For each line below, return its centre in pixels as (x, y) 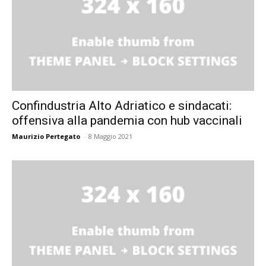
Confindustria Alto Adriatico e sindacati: (122, 106)
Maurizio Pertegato (46, 137)
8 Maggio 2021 (110, 137)
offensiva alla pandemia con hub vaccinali (127, 121)
